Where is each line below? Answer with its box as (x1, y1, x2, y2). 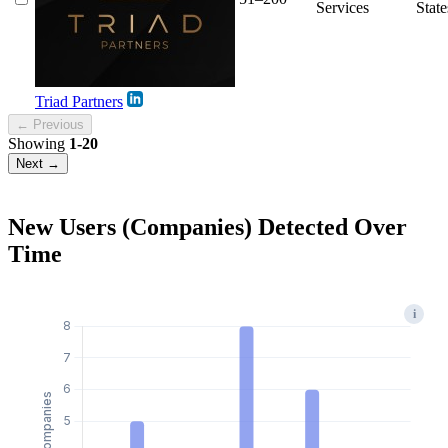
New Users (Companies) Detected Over (8, 213, 407, 240)
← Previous (16, 116, 84, 132)
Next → (16, 155, 60, 171)
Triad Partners (35, 92, 123, 110)
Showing (8, 134, 69, 152)
